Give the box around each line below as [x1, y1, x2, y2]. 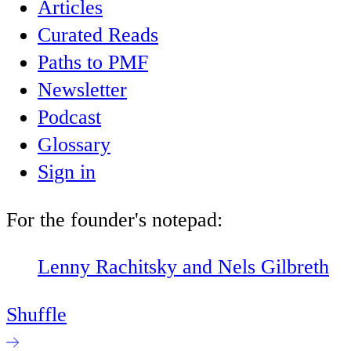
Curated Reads [38, 24, 158, 47]
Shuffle [6, 302, 67, 326]
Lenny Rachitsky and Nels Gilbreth [38, 255, 329, 279]
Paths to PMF [38, 51, 148, 74]
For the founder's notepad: [6, 208, 223, 231]
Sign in [38, 161, 96, 184]
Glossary [38, 133, 110, 157]
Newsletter [38, 78, 127, 102]
